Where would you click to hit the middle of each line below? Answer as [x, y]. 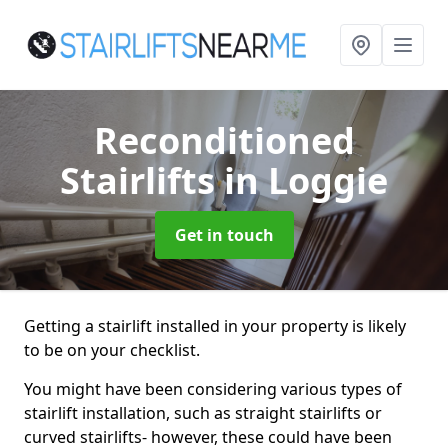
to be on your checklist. [112, 350]
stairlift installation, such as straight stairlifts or [203, 413]
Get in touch [224, 235]
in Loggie [306, 180]
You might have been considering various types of [213, 389]
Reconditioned [224, 140]
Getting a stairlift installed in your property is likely [215, 326]
